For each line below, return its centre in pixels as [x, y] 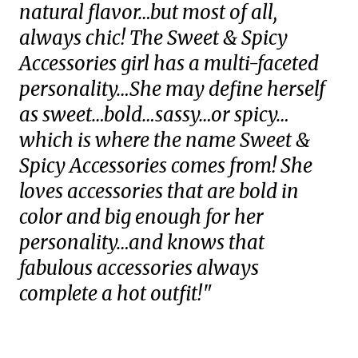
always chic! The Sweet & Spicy [153, 38]
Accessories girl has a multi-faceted [169, 64]
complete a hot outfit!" [115, 294]
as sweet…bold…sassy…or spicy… [154, 115]
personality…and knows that [142, 243]
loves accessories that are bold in [159, 191]
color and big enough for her [141, 217]
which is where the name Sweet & [165, 140]
